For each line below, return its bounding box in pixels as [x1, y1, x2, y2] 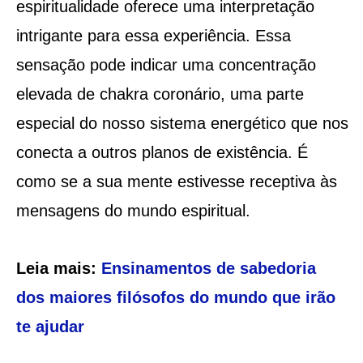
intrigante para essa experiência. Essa [15, 26, 291, 45]
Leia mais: [15, 258, 101, 277]
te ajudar [15, 317, 84, 335]
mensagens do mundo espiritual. [15, 201, 250, 220]
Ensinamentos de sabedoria [100, 258, 316, 277]
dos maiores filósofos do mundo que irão [15, 288, 335, 306]
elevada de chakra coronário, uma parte [15, 84, 304, 103]
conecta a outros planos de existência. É [15, 143, 308, 161]
